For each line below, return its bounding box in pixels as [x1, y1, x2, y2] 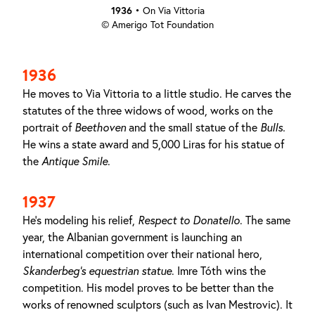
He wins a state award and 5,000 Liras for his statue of [22, 137, 284, 151]
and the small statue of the [126, 120, 260, 134]
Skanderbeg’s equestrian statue [22, 264, 172, 278]
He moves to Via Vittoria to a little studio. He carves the [22, 86, 291, 101]
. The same [240, 213, 290, 227]
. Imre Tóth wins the [172, 264, 266, 278]
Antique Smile [41, 154, 108, 168]
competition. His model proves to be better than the [22, 281, 274, 295]
